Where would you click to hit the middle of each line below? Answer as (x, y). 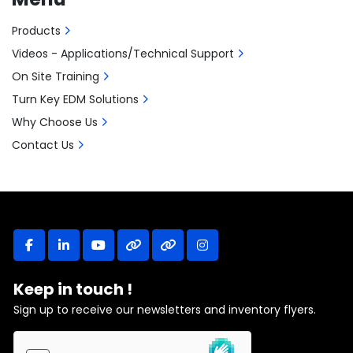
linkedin (86, 253)
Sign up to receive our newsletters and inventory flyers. (165, 310)
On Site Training (56, 76)
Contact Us (43, 145)
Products (36, 31)
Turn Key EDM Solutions (75, 99)
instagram (233, 253)
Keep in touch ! (73, 289)
